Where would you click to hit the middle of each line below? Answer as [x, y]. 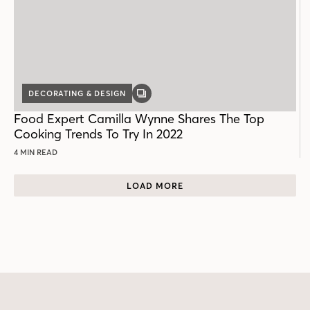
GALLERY [160, 97]
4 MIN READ [36, 153]
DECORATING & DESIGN [77, 94]
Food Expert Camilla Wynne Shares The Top [139, 119]
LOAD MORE [155, 185]
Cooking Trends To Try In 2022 [98, 134]
